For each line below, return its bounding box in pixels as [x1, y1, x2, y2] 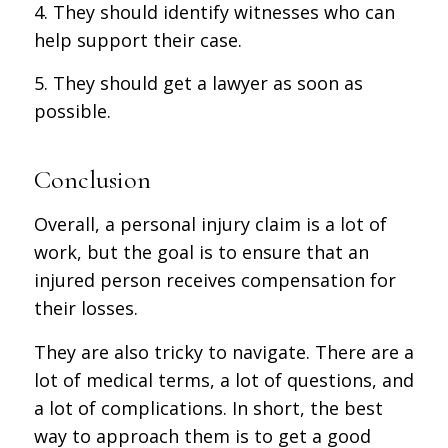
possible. [33, 98, 111, 123]
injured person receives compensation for [33, 268, 396, 293]
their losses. [33, 296, 138, 321]
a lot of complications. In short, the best [33, 395, 383, 420]
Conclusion [33, 163, 151, 195]
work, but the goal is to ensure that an [33, 240, 369, 265]
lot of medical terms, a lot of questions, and [33, 367, 414, 392]
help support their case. [33, 27, 242, 52]
